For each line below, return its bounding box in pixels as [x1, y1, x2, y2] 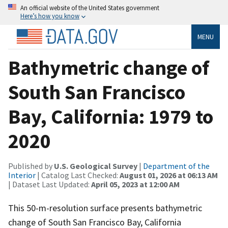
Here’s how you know [20, 12, 79, 20]
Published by [8, 160, 54, 171]
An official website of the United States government [20, 4, 159, 12]
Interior [8, 169, 36, 180]
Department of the [143, 160, 210, 171]
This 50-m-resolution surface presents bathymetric [8, 202, 202, 214]
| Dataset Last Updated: [8, 179, 91, 189]
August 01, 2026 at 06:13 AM [120, 169, 218, 180]
